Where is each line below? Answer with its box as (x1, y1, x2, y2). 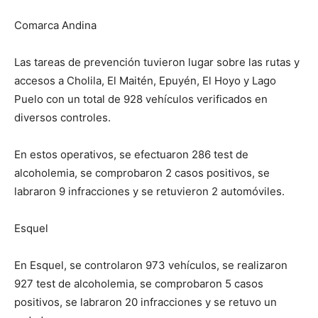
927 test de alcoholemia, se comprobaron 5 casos (14, 277, 263, 290)
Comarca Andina (14, 18, 97, 32)
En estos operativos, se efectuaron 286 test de (14, 148, 248, 161)
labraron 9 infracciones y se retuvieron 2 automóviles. (14, 185, 285, 198)
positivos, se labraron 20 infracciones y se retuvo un (14, 295, 277, 309)
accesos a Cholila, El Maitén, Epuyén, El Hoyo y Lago (14, 74, 276, 87)
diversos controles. (14, 111, 111, 124)
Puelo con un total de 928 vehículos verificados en (14, 92, 268, 106)
